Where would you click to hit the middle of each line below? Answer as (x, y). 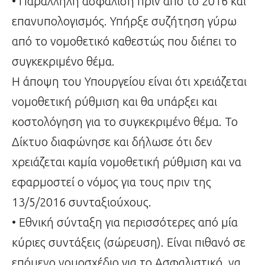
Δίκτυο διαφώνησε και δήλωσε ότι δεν (112, 142)
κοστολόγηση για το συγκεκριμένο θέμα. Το (125, 122)
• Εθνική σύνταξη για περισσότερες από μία (125, 222)
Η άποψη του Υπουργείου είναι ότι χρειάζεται (129, 82)
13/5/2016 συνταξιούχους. (82, 202)
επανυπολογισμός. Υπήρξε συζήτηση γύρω (124, 21)
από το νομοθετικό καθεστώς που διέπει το (124, 41)
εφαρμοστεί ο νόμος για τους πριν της (112, 182)
